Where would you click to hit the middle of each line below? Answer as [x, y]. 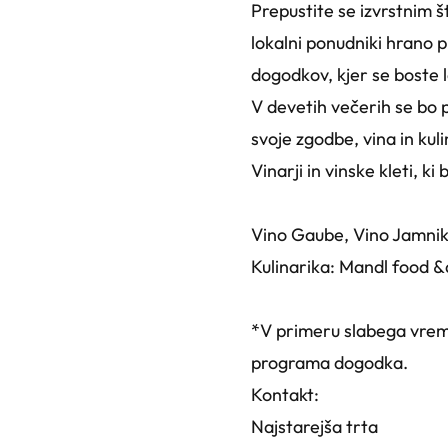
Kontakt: [284, 394]
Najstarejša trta [314, 426]
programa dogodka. [329, 362]
